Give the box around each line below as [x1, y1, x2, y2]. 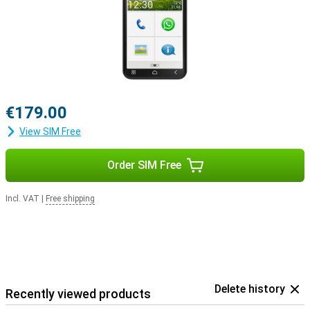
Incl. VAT [6, 194, 39, 203]
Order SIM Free [107, 158, 181, 172]
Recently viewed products [6, 286, 151, 301]
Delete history [215, 282, 285, 295]
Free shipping [46, 194, 95, 203]
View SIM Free [19, 126, 81, 137]
